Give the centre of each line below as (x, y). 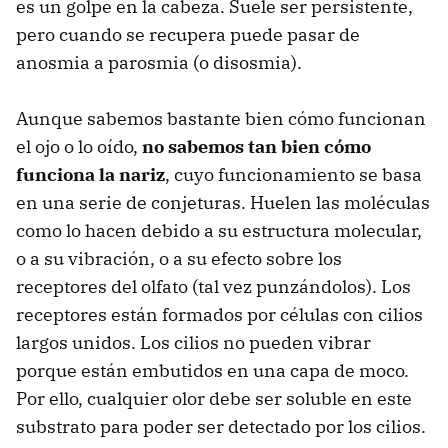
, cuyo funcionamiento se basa (293, 174)
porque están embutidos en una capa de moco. (212, 370)
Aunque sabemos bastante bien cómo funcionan (221, 118)
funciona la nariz (90, 174)
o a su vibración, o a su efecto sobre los (179, 258)
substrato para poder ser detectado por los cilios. (221, 426)
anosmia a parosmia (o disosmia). (159, 62)
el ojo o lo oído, (77, 146)
